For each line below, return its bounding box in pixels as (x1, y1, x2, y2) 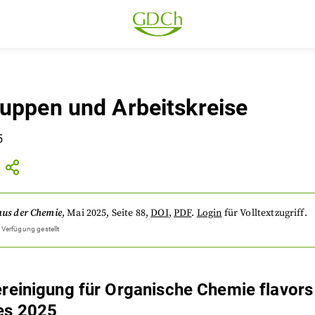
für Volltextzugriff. (224, 207, 307, 219)
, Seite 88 (106, 207, 146, 219)
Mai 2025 (67, 207, 107, 219)
